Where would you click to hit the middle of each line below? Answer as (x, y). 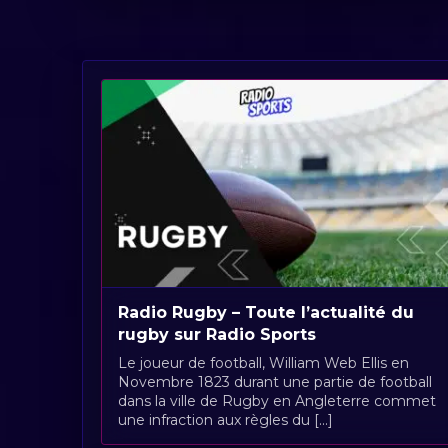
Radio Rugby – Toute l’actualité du (266, 312)
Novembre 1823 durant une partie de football (275, 381)
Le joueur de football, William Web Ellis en (263, 362)
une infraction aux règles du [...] (225, 419)
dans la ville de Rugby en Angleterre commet (277, 400)
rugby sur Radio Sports (217, 334)
